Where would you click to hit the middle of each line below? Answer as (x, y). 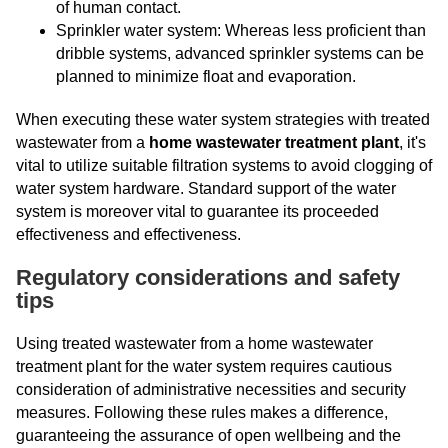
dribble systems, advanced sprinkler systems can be (240, 53)
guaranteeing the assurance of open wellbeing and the (208, 435)
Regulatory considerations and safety (208, 277)
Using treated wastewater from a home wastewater (194, 343)
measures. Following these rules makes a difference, (202, 412)
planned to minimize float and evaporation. (206, 76)
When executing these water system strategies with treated (223, 119)
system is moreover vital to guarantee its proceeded (197, 211)
